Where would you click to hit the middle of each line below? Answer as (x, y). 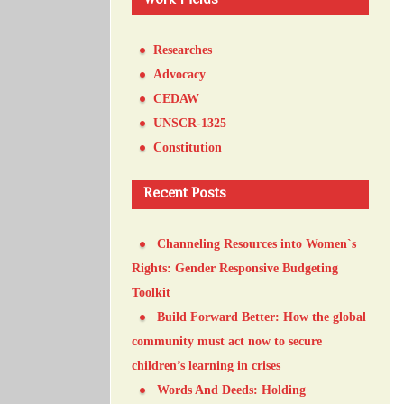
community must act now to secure (227, 341)
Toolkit (151, 292)
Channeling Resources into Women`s (257, 243)
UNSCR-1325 (190, 123)
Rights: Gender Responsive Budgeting (235, 268)
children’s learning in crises (206, 365)
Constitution (188, 147)
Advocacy (179, 74)
